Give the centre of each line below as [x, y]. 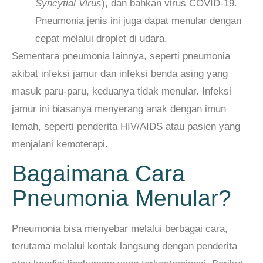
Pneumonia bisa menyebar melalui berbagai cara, [120, 229]
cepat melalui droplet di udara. [101, 38]
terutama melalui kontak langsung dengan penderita [124, 247]
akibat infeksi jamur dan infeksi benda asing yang [120, 73]
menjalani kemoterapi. [60, 144]
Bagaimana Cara [98, 174]
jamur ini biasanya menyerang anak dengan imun [119, 109]
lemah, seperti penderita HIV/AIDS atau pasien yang [126, 126]
